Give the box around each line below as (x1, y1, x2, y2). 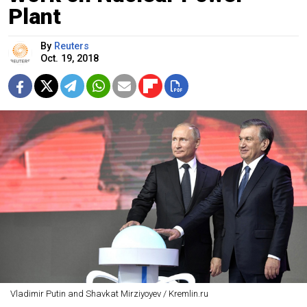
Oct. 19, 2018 (40, 52, 99, 64)
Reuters (54, 40, 89, 52)
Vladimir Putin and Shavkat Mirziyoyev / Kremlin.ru (10, 288, 208, 299)
